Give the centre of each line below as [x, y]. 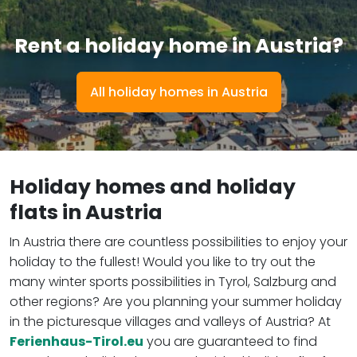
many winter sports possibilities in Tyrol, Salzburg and [173, 281]
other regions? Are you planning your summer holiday [176, 301]
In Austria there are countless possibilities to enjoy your [178, 241]
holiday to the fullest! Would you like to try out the [163, 261]
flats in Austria [86, 212]
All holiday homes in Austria [178, 92]
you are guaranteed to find [230, 341]
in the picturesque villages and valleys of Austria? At [170, 321]
